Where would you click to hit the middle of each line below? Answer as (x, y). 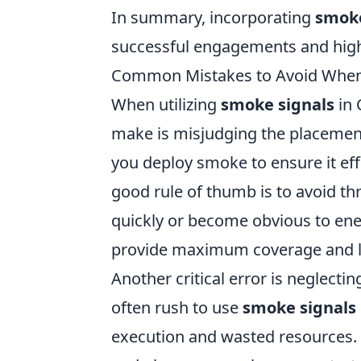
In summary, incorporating (213, 17)
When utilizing (166, 104)
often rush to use (177, 307)
